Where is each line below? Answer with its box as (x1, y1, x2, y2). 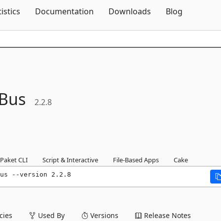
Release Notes (142, 210, 191, 220)
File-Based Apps (113, 155, 159, 164)
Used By (36, 210, 65, 220)
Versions (88, 210, 118, 220)
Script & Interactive (42, 155, 98, 164)
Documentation (35, 6, 94, 17)
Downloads (109, 6, 151, 17)
